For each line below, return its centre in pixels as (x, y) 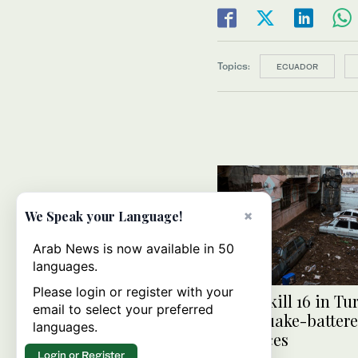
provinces (253, 340)
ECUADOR (297, 66)
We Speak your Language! (103, 216)
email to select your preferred (123, 309)
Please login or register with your (133, 292)
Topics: (234, 66)
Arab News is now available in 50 (133, 249)
